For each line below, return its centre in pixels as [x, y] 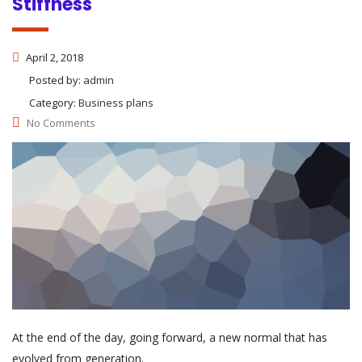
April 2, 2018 [53, 57]
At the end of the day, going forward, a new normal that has [170, 337]
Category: [54, 102]
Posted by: [56, 80]
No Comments [61, 122]
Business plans [116, 102]
